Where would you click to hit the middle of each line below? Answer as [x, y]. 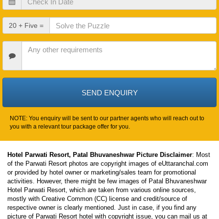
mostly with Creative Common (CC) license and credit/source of [97, 199]
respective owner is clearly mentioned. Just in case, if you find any [102, 208]
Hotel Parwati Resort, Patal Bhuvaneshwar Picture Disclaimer [100, 155]
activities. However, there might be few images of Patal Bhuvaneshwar [107, 181]
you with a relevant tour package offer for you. [70, 127]
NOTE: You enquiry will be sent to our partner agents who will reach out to [107, 118]
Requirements [24, 56]
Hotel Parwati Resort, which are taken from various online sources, [102, 190]
